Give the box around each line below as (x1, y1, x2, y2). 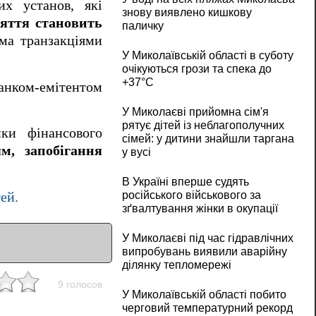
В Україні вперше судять (121, 176, 249, 188)
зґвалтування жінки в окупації (121, 202, 278, 215)
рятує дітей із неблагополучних (121, 119, 284, 132)
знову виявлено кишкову (121, 6, 252, 19)
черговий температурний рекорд (121, 302, 293, 315)
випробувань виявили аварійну (121, 245, 287, 258)
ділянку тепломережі (121, 259, 231, 272)
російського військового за (121, 189, 261, 202)
